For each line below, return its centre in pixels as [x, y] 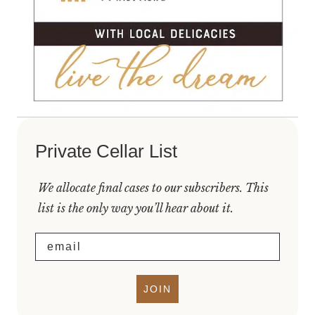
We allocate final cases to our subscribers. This [153, 188]
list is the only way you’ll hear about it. [136, 208]
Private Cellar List [106, 152]
